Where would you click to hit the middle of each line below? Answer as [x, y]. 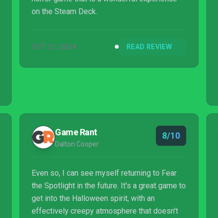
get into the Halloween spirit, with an [93, 198]
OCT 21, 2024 [54, 47]
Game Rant [76, 132]
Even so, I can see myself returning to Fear [104, 173]
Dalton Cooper [77, 144]
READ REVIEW [149, 47]
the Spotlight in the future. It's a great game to [109, 186]
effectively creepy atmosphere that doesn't [105, 211]
